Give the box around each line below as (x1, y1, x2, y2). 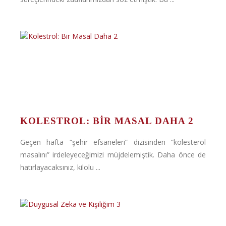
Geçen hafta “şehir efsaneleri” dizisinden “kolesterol (20, 137, 206, 147)
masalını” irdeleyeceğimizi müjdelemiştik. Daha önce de (20, 150, 206, 159)
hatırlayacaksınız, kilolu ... (20, 162, 100, 172)
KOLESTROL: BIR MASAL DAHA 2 (20, 116, 194, 126)
